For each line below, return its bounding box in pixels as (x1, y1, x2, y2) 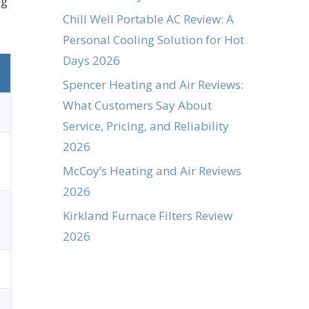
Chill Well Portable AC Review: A (63, 10, 234, 27)
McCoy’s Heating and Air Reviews (63, 162, 241, 179)
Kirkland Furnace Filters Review (63, 207, 232, 223)
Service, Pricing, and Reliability (63, 117, 229, 134)
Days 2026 (63, 52, 120, 68)
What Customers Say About (63, 97, 212, 113)
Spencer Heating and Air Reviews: (63, 76, 243, 92)
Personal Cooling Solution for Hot (63, 31, 244, 48)
